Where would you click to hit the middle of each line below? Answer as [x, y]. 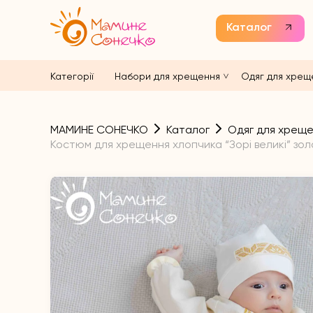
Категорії [72, 76]
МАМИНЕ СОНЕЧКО [99, 130]
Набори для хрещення [167, 76]
